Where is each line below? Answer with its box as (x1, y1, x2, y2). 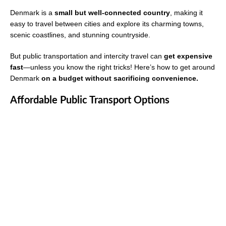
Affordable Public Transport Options (10, 95, 169, 106)
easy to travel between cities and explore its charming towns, (10, 20, 204, 28)
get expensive (164, 52, 212, 61)
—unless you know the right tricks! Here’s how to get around (23, 63, 215, 72)
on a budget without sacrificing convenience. (41, 74, 198, 83)
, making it (170, 9, 203, 17)
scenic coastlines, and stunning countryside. (10, 31, 150, 39)
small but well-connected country (54, 9, 170, 17)
